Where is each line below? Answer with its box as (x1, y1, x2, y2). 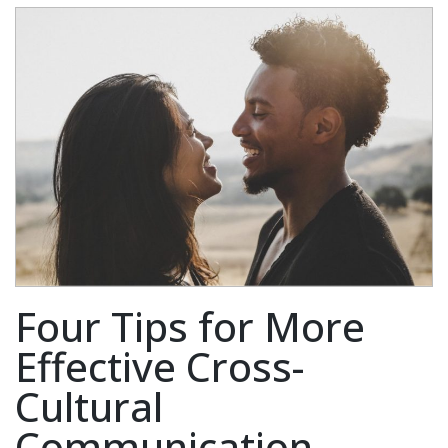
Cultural (15, 378, 163, 434)
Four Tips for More (15, 298, 365, 354)
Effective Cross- (15, 338, 304, 394)
